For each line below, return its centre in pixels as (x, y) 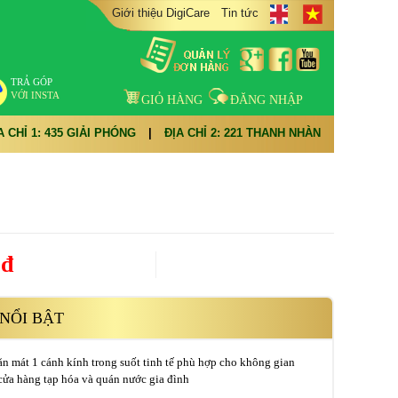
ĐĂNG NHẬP (267, 100)
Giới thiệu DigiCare (161, 13)
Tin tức (240, 13)
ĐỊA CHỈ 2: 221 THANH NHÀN (243, 133)
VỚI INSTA (35, 95)
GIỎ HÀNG (172, 100)
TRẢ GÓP (32, 82)
